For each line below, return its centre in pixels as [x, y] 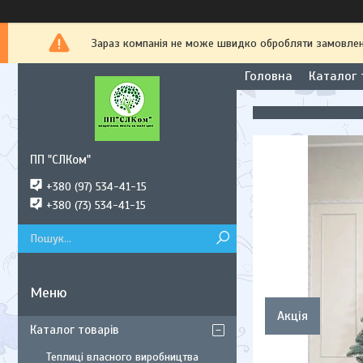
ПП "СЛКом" [60, 160]
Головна [269, 76]
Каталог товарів [75, 330]
